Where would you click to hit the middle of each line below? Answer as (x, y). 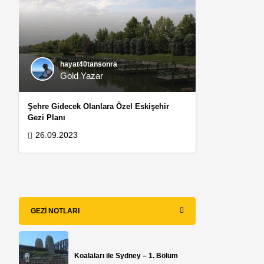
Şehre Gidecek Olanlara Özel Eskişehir (99, 107)
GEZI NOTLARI (55, 211)
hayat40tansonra (89, 65)
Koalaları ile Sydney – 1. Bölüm (126, 256)
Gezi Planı (47, 118)
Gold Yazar (82, 76)
